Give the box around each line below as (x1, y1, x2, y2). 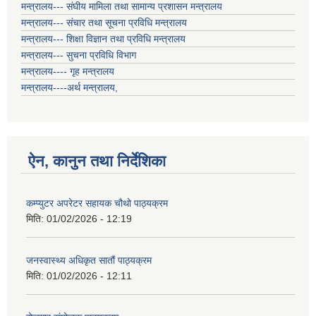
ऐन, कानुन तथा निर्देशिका (28, 152, 166, 171)
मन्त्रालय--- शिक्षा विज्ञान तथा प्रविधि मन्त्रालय (21, 33, 186, 45)
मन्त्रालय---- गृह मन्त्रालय (21, 66, 114, 78)
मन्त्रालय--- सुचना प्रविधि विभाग (21, 49, 136, 61)
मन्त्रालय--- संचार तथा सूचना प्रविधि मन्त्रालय (21, 17, 187, 29)
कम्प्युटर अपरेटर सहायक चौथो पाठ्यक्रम (26, 197, 168, 209)
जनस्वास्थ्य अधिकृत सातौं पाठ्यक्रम (26, 255, 152, 267)
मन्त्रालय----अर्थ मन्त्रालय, (21, 82, 118, 94)
